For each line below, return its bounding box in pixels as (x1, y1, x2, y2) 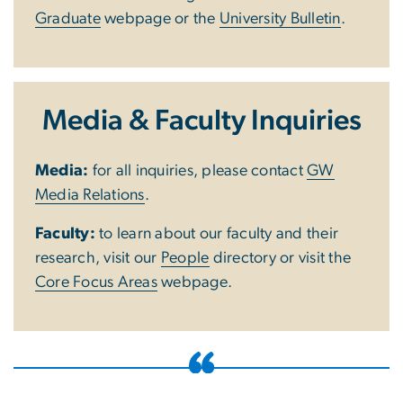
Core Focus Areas (35, 273, 157, 291)
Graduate (35, 10, 101, 27)
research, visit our (35, 249, 161, 266)
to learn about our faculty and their (95, 225, 339, 242)
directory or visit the (209, 249, 352, 266)
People (161, 249, 210, 266)
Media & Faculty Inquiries (41, 105, 362, 135)
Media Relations (35, 186, 145, 203)
